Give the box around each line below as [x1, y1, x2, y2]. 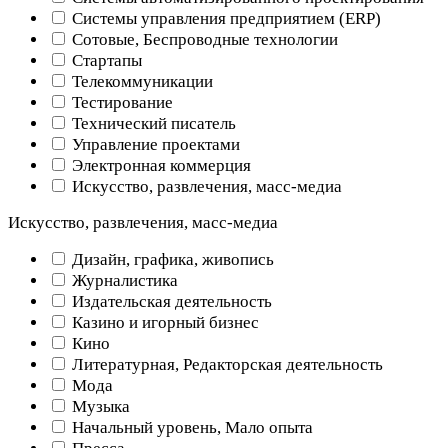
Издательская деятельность [68, 291, 272, 311]
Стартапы [68, 50, 142, 70]
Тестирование [68, 92, 173, 112]
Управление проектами [68, 134, 240, 154]
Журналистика [68, 270, 178, 290]
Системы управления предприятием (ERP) [68, 8, 381, 28]
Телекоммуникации [68, 71, 213, 91]
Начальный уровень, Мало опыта [68, 417, 313, 437]
